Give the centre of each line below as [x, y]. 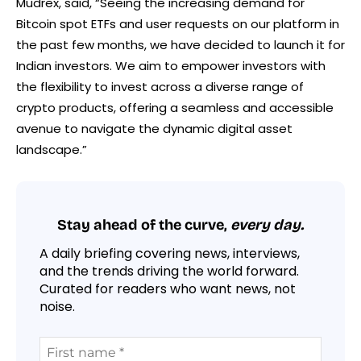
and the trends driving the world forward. [169, 272]
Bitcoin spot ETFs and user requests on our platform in [178, 24]
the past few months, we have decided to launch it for [180, 45]
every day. [267, 224]
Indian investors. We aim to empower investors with [171, 66]
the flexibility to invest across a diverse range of [160, 87]
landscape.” [52, 150]
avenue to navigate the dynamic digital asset [154, 129]
